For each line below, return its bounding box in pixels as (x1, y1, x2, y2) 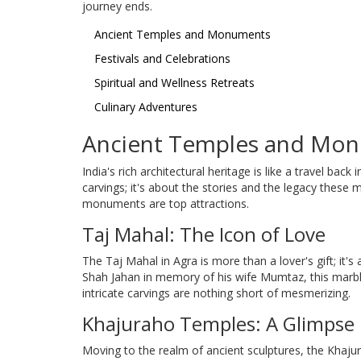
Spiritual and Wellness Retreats (94, 74, 255, 90)
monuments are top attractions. (82, 195, 249, 211)
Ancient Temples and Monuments (94, 26, 271, 42)
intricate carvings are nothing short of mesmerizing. (82, 284, 351, 301)
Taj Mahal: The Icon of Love (82, 220, 326, 247)
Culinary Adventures (94, 98, 197, 114)
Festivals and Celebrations (94, 50, 230, 66)
